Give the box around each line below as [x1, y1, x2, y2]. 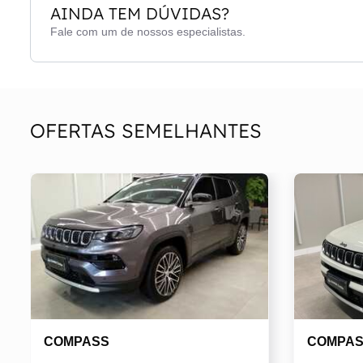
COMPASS [44, 334, 109, 348]
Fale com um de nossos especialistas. [50, 25, 246, 39]
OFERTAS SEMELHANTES [30, 117, 262, 143]
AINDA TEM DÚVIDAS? [50, 3, 229, 24]
